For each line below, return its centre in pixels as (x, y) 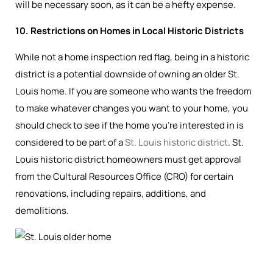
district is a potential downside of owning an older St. (127, 74)
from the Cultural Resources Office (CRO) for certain (124, 176)
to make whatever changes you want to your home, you (132, 108)
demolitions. (42, 211)
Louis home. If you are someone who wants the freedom (133, 91)
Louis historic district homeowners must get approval (128, 159)
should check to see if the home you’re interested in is (129, 125)
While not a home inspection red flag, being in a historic (132, 57)
